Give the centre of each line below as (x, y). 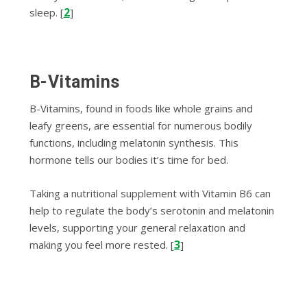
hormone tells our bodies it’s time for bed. (128, 159)
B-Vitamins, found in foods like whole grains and (141, 108)
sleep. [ (46, 12)
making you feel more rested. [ (101, 244)
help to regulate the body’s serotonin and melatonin (151, 210)
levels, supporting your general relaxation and (137, 227)
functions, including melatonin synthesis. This (134, 142)
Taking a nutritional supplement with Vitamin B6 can (150, 193)
